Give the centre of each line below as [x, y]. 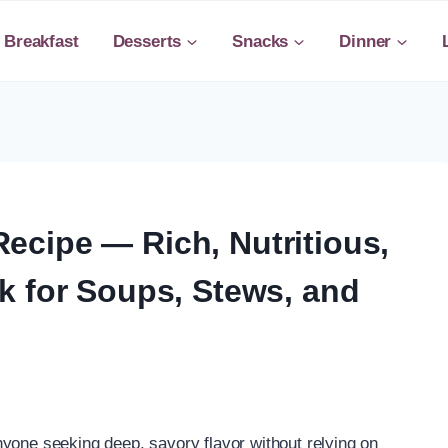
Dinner [365, 41]
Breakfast [41, 41]
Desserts [147, 41]
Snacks [260, 41]
